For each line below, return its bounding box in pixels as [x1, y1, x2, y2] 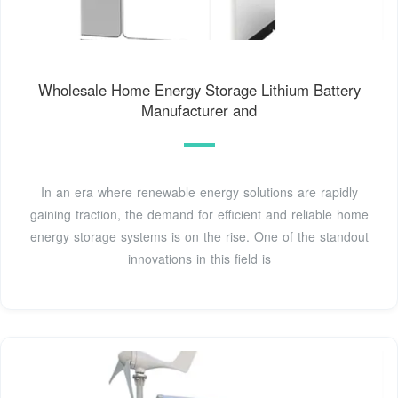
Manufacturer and [141, 99, 257, 122]
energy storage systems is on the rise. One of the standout [29, 227, 369, 246]
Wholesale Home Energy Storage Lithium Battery [37, 79, 361, 101]
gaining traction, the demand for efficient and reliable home [29, 205, 369, 224]
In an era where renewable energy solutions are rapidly [40, 183, 358, 202]
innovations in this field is [127, 250, 271, 268]
